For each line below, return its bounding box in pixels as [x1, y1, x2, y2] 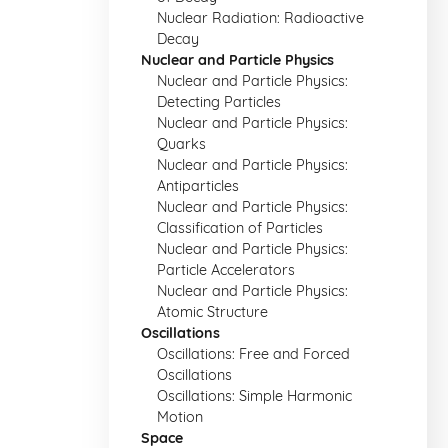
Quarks [157, 135, 206, 153]
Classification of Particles [157, 219, 323, 237]
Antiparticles [157, 177, 239, 195]
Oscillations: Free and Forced [157, 345, 350, 363]
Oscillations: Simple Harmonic [157, 387, 352, 405]
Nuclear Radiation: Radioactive [157, 9, 364, 27]
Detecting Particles [157, 93, 281, 111]
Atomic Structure [157, 303, 268, 321]
